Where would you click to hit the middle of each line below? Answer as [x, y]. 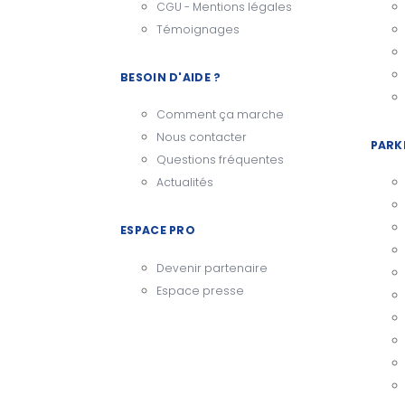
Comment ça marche [220, 115]
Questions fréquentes [220, 160]
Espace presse [200, 290]
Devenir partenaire [212, 268]
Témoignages [198, 29]
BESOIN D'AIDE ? [171, 77]
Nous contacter [202, 137]
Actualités [185, 183]
